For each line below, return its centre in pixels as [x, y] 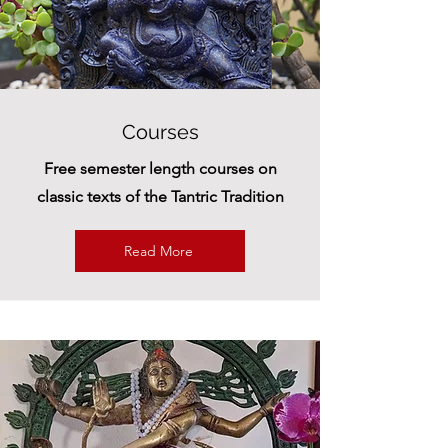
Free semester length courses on [160, 168]
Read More [158, 251]
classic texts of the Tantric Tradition [160, 196]
